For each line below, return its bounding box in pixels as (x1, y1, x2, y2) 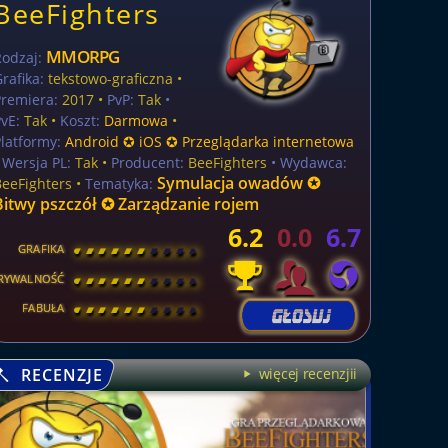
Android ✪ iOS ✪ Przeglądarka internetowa (65, 132, 355, 151)
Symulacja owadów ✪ (157, 172, 321, 194)
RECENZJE (16, 364, 104, 387)
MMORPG (46, 45, 120, 68)
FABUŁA (22, 301, 64, 316)
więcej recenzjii (254, 364, 358, 384)
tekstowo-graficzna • (44, 69, 183, 88)
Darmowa (104, 111, 169, 130)
